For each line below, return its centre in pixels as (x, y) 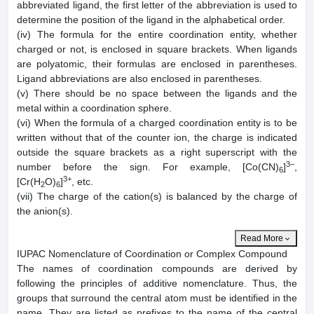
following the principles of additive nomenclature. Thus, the (157, 284)
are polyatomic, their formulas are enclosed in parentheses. (157, 64)
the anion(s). (45, 211)
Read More (262, 239)
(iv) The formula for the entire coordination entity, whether (157, 35)
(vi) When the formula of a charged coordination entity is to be (157, 123)
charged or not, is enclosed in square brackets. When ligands (157, 49)
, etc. (82, 182)
